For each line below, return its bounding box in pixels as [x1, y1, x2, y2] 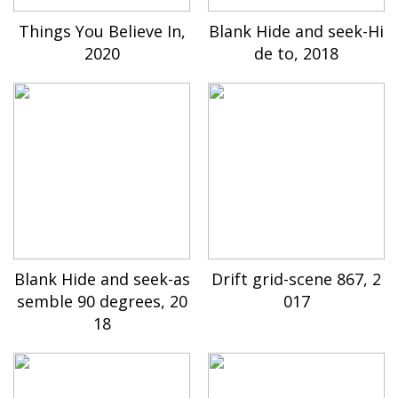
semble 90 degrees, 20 [16, 291, 187, 313]
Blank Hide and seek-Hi [209, 20, 384, 43]
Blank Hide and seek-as [13, 268, 190, 291]
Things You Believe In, [18, 20, 186, 43]
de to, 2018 [254, 43, 338, 65]
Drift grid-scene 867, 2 [211, 268, 381, 291]
